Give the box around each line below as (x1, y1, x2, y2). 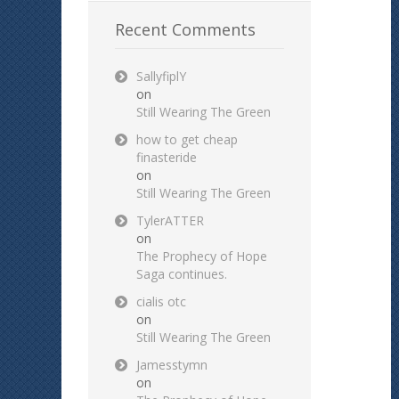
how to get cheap (136, 131, 238, 149)
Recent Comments (115, 19, 256, 41)
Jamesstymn (136, 356, 208, 374)
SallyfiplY (136, 68, 186, 85)
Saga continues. (136, 265, 227, 283)
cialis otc (136, 293, 186, 311)
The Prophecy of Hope (136, 248, 267, 265)
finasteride (136, 149, 197, 167)
